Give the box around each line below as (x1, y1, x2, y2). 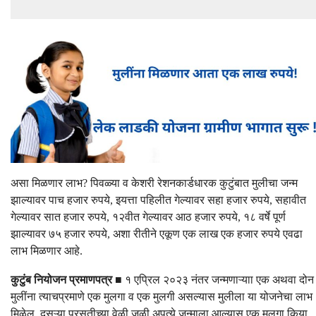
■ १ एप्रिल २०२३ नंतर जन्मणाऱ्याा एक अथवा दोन (112, 274, 314, 286)
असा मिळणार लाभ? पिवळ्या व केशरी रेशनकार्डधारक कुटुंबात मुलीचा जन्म (11, 177, 298, 190)
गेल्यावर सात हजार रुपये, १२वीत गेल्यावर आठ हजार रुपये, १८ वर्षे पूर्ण (11, 211, 286, 224)
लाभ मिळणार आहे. (11, 245, 83, 257)
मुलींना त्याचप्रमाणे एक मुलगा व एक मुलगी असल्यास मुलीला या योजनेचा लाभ (11, 291, 312, 303)
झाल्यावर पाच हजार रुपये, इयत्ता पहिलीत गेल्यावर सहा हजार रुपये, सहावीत (11, 194, 306, 207)
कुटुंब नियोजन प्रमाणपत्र (11, 274, 112, 286)
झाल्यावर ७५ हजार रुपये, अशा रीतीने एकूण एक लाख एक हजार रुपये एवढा (11, 228, 303, 241)
